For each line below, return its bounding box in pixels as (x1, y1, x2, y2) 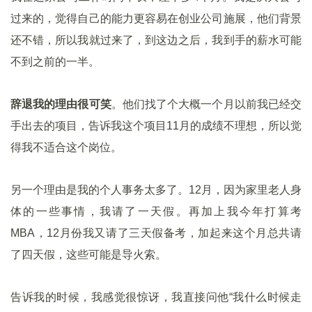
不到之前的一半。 (10, 56, 100, 68)
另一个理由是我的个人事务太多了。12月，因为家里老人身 (10, 184, 302, 196)
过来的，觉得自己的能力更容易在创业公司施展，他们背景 (10, 13, 302, 24)
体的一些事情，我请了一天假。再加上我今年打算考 (10, 205, 302, 217)
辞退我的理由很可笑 (10, 98, 111, 110)
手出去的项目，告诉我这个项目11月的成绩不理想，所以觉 (10, 120, 302, 132)
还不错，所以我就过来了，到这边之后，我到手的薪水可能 (10, 34, 302, 46)
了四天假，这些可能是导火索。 (10, 249, 166, 260)
